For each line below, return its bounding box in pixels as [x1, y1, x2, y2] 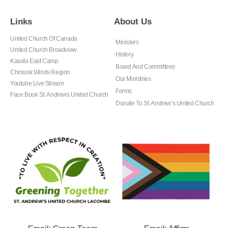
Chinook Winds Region [10, 68, 70, 76]
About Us [114, 16, 152, 26]
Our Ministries [116, 75, 151, 82]
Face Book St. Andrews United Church [10, 91, 108, 98]
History [116, 50, 134, 58]
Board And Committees [116, 63, 175, 70]
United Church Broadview [10, 46, 77, 53]
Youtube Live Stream [10, 79, 64, 87]
